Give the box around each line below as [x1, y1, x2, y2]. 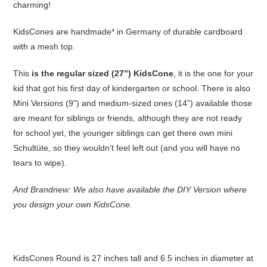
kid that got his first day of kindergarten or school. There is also [13, 83, 251, 93]
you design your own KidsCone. [13, 199, 135, 209]
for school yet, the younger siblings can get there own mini [13, 128, 233, 138]
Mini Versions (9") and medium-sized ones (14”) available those [13, 98, 253, 108]
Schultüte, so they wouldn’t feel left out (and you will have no [13, 142, 241, 153]
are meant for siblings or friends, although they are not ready [13, 113, 243, 123]
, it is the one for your [173, 68, 254, 78]
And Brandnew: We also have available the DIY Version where [13, 184, 247, 194]
